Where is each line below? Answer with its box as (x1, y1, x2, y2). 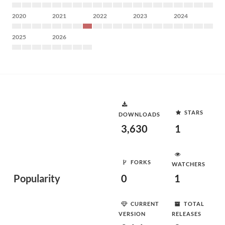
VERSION (119, 210, 146, 217)
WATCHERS (172, 161, 205, 167)
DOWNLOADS (119, 111, 160, 118)
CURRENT (131, 200, 159, 207)
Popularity (14, 172, 60, 184)
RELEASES (172, 210, 201, 217)
